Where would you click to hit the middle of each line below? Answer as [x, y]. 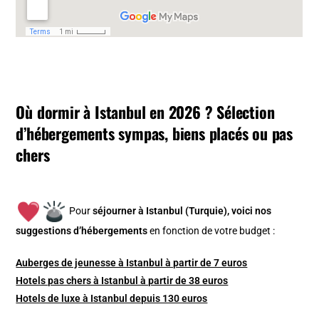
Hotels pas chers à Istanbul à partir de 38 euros [122, 280]
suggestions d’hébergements [82, 230]
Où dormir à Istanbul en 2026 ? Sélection [145, 111]
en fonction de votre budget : [213, 230]
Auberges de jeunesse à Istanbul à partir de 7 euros [132, 262]
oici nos [254, 210]
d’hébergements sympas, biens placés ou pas [155, 133]
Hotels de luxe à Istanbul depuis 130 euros [112, 298]
